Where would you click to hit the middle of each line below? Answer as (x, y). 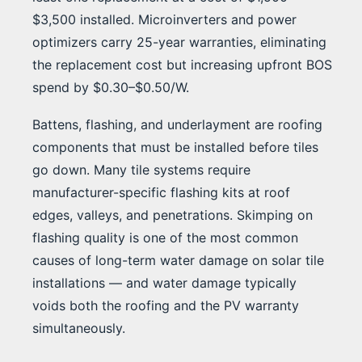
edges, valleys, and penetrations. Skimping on (173, 215)
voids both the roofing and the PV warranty (166, 306)
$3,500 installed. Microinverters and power (164, 20)
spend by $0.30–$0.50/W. (111, 88)
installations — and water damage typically (164, 283)
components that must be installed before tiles (175, 147)
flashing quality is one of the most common (165, 238)
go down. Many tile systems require (141, 170)
